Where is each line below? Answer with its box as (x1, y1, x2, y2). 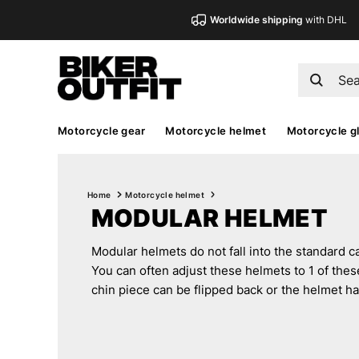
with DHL (303, 14, 348, 26)
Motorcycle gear (58, 124, 145, 137)
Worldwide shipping (210, 14, 304, 26)
